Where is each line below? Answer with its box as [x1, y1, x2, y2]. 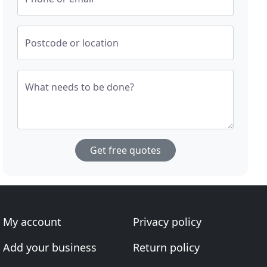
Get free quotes [90, 144, 162, 157]
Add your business [3, 240, 97, 254]
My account [3, 215, 62, 229]
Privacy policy [132, 215, 201, 229]
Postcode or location [25, 36, 119, 49]
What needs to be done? [25, 80, 135, 94]
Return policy [132, 240, 200, 254]
